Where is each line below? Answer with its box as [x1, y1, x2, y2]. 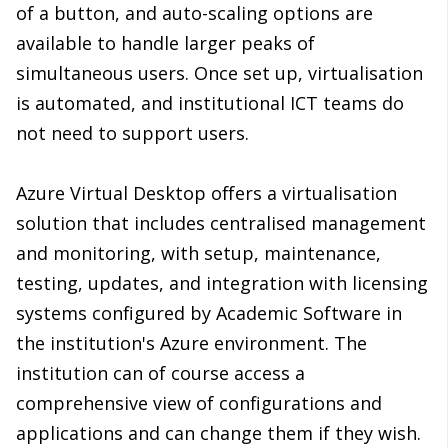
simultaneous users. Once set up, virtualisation [16, 61, 423, 86]
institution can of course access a [16, 361, 305, 386]
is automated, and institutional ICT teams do [16, 91, 404, 116]
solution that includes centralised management [16, 211, 426, 236]
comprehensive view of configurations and [16, 391, 382, 416]
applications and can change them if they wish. [16, 421, 421, 446]
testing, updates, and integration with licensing [16, 271, 428, 296]
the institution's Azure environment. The [16, 331, 367, 356]
